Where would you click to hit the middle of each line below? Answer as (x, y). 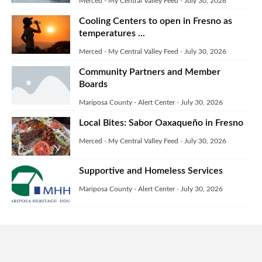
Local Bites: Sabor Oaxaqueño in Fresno (161, 123)
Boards (93, 84)
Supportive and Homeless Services (151, 170)
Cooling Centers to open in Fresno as (156, 21)
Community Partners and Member (150, 72)
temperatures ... (112, 33)
